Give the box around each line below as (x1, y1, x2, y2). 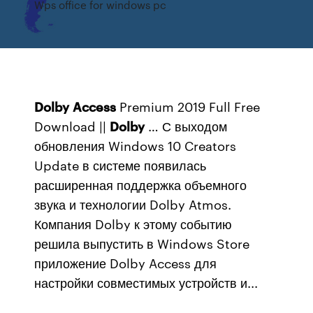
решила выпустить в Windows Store (34, 234, 250, 252)
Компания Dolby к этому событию (34, 214, 233, 233)
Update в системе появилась (34, 156, 207, 174)
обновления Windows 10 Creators (34, 136, 237, 154)
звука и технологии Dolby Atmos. (34, 195, 232, 213)
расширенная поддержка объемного (34, 175, 247, 194)
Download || (34, 117, 110, 135)
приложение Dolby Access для (34, 254, 217, 272)
